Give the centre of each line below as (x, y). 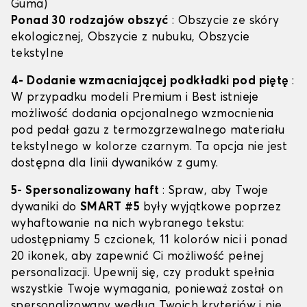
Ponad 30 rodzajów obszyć (90, 21)
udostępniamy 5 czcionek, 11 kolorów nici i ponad (149, 241)
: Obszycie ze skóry (224, 21)
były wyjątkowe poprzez (211, 208)
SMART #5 (110, 208)
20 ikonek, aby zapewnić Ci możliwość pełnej (137, 257)
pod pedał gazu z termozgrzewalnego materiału (148, 131)
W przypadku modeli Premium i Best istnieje (135, 98)
